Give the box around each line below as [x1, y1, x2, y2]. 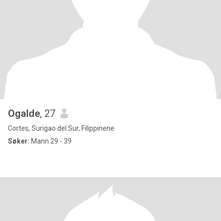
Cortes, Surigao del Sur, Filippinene [8, 124, 114, 132]
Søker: [8, 137, 30, 145]
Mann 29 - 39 [30, 137, 72, 145]
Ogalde [8, 108, 40, 119]
